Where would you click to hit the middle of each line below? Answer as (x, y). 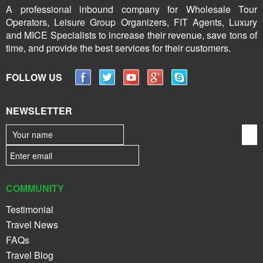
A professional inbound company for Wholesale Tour (131, 9)
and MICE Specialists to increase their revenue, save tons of (131, 35)
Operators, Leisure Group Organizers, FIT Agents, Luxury (131, 22)
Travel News (32, 224)
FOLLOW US (34, 77)
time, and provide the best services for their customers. (118, 48)
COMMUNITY (35, 188)
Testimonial (30, 209)
